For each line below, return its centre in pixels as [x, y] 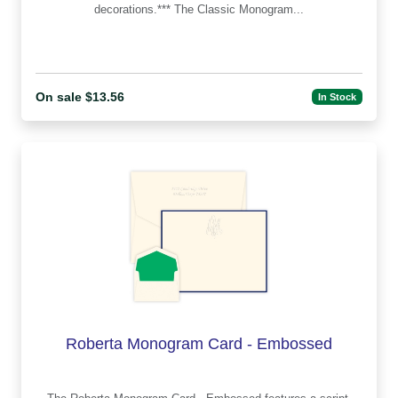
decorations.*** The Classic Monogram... [251, 9]
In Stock [338, 97]
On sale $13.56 [80, 96]
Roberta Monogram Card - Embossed [199, 343]
